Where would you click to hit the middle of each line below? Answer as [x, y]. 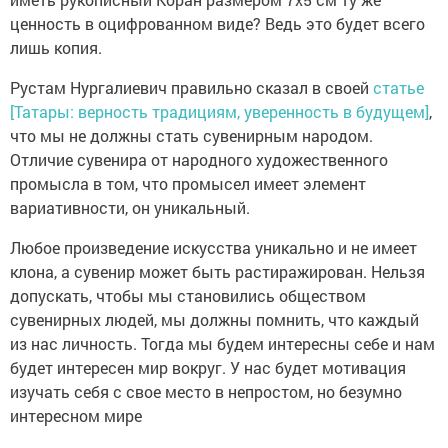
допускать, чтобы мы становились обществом [188, 296]
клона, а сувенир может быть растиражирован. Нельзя [217, 272]
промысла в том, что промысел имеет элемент [188, 184]
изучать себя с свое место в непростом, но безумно [206, 392]
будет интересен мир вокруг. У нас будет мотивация [208, 368]
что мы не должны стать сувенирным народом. [191, 136]
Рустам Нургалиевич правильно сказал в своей [191, 88]
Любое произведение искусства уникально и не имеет [213, 248]
